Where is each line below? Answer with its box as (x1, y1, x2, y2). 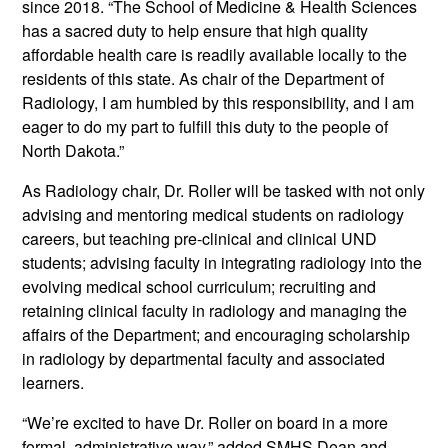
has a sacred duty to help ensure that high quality (22, 19, 369, 43)
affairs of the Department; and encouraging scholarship (22, 323, 411, 347)
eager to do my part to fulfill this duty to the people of (22, 115, 389, 139)
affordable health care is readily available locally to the (22, 43, 408, 67)
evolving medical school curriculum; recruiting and (22, 275, 377, 299)
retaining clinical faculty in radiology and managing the (22, 299, 408, 323)
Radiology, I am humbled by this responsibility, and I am (22, 91, 415, 115)
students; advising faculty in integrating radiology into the (22, 251, 423, 275)
